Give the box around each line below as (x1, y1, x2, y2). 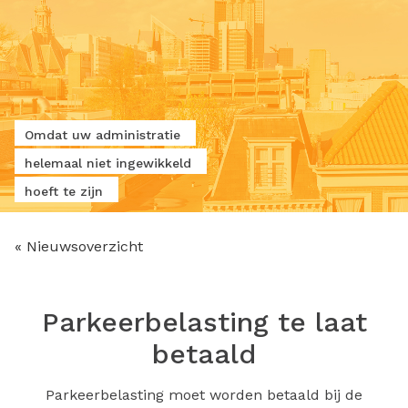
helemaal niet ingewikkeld (25, 156, 191, 171)
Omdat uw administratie (25, 127, 180, 143)
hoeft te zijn (25, 183, 103, 199)
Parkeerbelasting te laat (41, 306, 367, 338)
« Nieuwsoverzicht (15, 238, 143, 255)
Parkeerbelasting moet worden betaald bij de (46, 386, 362, 403)
